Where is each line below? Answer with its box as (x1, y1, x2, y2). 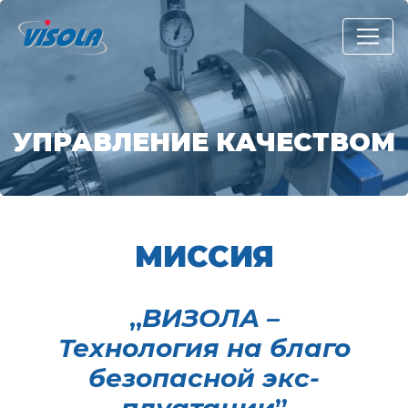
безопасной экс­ (88, 362, 320, 393)
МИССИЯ (134, 239, 274, 274)
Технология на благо (57, 332, 351, 363)
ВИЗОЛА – (141, 302, 280, 333)
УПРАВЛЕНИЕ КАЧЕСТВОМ (13, 126, 395, 158)
